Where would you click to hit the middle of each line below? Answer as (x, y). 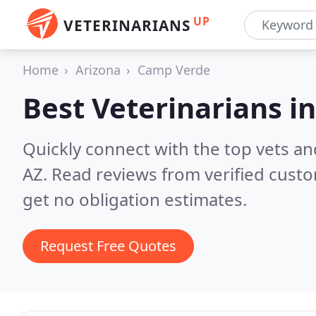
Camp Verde (174, 70)
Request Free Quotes (108, 246)
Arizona (98, 70)
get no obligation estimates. (135, 199)
